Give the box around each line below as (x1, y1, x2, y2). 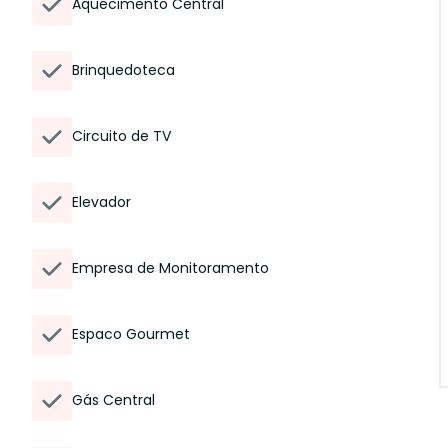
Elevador (72, 192, 131, 212)
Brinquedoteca (72, 60, 175, 80)
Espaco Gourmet (72, 324, 190, 344)
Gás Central (72, 390, 155, 410)
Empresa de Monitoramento (72, 258, 269, 278)
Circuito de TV (72, 126, 171, 146)
